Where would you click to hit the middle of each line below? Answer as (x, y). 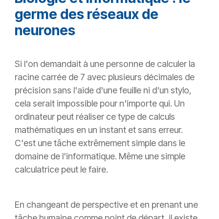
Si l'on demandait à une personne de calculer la (105, 64)
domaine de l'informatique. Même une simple (100, 156)
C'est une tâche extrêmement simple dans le (100, 143)
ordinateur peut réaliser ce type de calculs (95, 117)
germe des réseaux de (87, 14)
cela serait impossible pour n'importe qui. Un (100, 104)
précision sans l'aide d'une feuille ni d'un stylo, (103, 90)
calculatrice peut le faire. (61, 170)
